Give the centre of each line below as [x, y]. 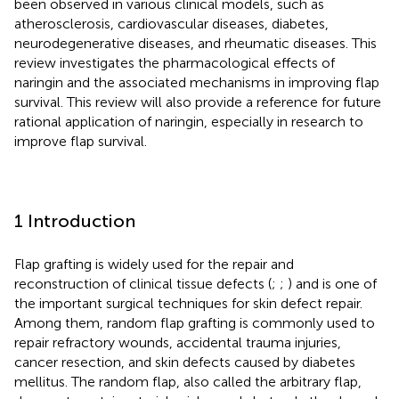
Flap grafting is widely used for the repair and [154, 264]
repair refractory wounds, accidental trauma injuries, [178, 342]
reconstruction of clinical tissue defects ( [143, 283]
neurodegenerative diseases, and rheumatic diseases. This [195, 43]
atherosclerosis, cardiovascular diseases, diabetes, [171, 23]
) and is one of [332, 283]
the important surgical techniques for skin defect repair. [188, 303]
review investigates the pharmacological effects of [175, 62]
